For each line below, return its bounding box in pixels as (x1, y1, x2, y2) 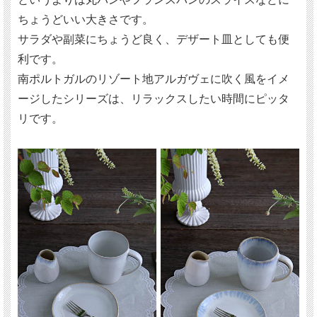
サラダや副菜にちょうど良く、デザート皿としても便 (18, 33, 289, 46)
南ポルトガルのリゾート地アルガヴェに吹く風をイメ (18, 73, 289, 86)
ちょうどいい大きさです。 (18, 13, 154, 26)
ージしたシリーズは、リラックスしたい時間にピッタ (18, 93, 289, 105)
